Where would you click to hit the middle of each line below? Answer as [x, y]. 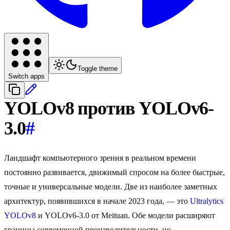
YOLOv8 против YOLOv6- [109, 109]
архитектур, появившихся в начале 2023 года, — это [97, 201]
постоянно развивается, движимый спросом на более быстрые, [114, 172]
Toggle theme [98, 69]
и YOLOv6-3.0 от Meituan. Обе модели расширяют [126, 216]
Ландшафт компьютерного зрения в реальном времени [100, 158]
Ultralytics [207, 201]
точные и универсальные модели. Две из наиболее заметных [111, 187]
